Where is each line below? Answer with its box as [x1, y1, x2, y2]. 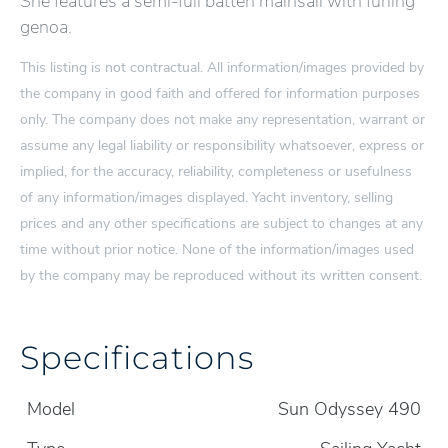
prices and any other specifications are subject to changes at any [20, 213, 423, 233]
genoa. [20, 15, 76, 39]
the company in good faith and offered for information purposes [20, 83, 420, 103]
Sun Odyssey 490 [278, 397, 421, 421]
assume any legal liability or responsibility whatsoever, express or [20, 135, 424, 155]
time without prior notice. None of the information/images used [20, 239, 414, 259]
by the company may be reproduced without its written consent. [20, 265, 422, 285]
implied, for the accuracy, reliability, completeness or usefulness [20, 161, 412, 181]
